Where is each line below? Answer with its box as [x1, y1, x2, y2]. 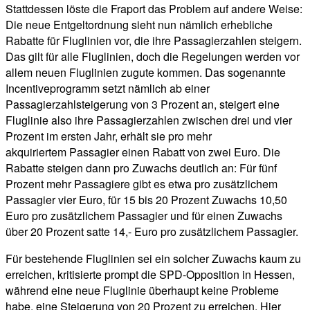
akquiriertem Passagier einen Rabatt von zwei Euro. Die [6, 144, 280, 161]
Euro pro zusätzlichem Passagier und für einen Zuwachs [6, 208, 282, 224]
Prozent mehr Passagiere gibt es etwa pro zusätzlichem [6, 176, 277, 192]
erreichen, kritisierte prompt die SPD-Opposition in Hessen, [6, 266, 295, 283]
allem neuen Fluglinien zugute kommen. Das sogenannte [6, 64, 286, 81]
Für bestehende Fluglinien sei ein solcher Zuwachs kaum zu [6, 250, 301, 267]
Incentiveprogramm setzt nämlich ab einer [6, 80, 210, 97]
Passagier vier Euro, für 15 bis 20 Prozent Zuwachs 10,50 [6, 192, 287, 208]
